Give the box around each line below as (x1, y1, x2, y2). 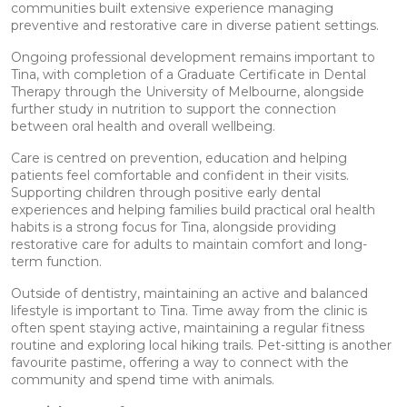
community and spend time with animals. (11, 372, 274, 389)
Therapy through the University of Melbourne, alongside (11, 84, 364, 101)
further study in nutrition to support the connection (11, 101, 336, 118)
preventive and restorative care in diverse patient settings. (11, 17, 379, 35)
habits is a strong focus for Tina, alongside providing (11, 219, 336, 236)
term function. (11, 253, 102, 271)
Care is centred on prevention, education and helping (11, 150, 347, 167)
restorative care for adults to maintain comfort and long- (11, 236, 367, 253)
